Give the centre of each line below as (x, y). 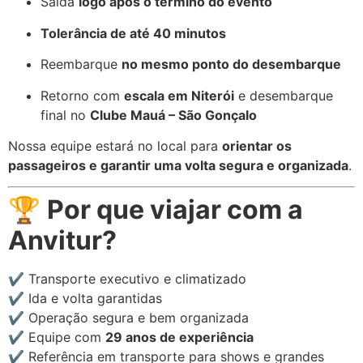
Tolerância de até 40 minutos (133, 33)
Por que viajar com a (175, 210)
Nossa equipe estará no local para (115, 146)
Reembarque (81, 64)
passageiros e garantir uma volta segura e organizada (178, 166)
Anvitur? (62, 241)
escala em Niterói (179, 95)
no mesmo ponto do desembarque (231, 64)
